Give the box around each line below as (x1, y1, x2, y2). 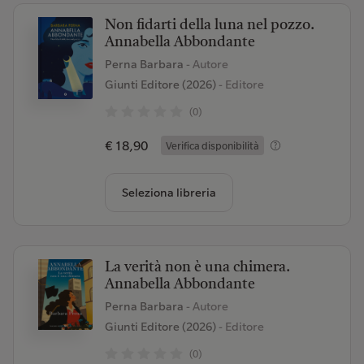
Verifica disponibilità (165, 139, 259, 152)
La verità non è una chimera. (104, 260, 290, 275)
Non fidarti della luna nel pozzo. (104, 18, 314, 32)
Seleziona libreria (121, 185, 216, 200)
